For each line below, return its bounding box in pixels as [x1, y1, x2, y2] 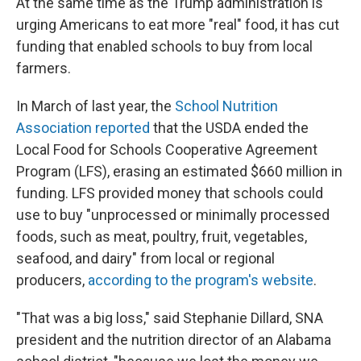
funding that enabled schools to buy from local [16, 37, 313, 55]
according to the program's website [88, 271, 313, 288]
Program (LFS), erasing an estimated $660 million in [16, 162, 342, 180]
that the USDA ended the [150, 118, 309, 136]
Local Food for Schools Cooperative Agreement [16, 140, 317, 158]
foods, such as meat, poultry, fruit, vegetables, [16, 227, 307, 245]
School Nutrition [175, 97, 278, 114]
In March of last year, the [16, 97, 175, 114]
